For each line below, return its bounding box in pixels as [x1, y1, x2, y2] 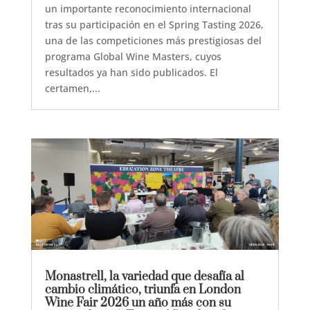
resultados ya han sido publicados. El [44, 65, 218, 79]
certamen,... [44, 81, 100, 95]
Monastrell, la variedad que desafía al [44, 269, 244, 285]
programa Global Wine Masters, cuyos [44, 49, 221, 63]
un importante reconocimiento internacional [44, 1, 251, 15]
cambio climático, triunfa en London [44, 282, 241, 298]
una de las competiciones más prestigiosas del [44, 33, 262, 47]
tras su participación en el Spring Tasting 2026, [44, 17, 264, 31]
